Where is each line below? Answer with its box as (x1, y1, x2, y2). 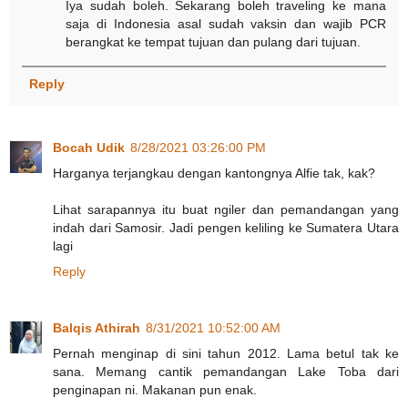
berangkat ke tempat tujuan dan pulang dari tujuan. (66, 35, 362, 50)
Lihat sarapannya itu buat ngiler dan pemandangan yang (53, 201, 399, 217)
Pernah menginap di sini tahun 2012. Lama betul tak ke (53, 345, 399, 361)
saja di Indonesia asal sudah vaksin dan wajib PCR (66, 16, 386, 32)
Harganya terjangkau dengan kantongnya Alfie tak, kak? (53, 165, 375, 180)
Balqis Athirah (53, 320, 140, 335)
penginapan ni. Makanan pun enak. (53, 382, 257, 397)
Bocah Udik (53, 139, 125, 155)
